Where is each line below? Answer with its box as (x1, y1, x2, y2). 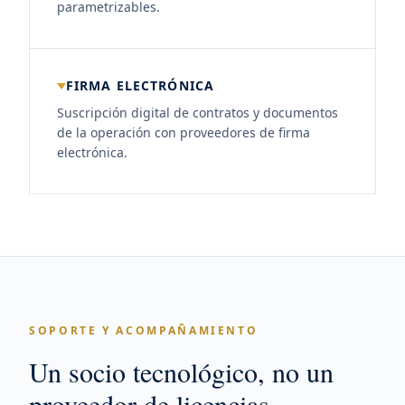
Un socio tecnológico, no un (29, 353, 334, 390)
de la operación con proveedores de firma (57, 124, 310, 141)
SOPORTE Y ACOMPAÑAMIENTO (29, 323, 259, 338)
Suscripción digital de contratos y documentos (57, 104, 338, 121)
